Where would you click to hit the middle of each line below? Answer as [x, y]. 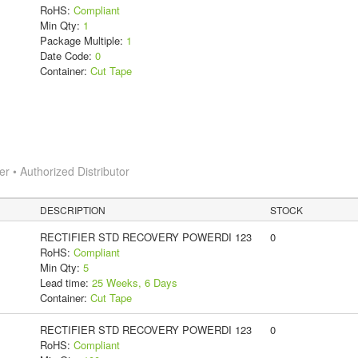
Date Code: [67, 55]
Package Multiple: [83, 40]
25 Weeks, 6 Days [134, 282]
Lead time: [66, 282]
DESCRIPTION [73, 209]
